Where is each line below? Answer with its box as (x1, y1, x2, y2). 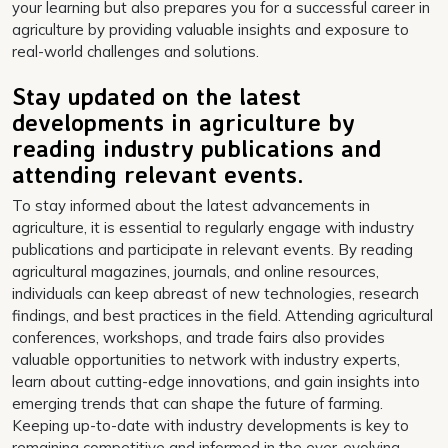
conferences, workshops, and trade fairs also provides (12, 327, 385, 347)
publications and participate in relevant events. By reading (12, 239, 413, 259)
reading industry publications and (12, 132, 381, 163)
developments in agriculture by (12, 106, 355, 137)
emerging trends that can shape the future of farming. (12, 393, 383, 413)
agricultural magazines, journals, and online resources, (12, 261, 379, 281)
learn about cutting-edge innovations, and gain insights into (12, 371, 420, 391)
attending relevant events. (12, 158, 304, 189)
